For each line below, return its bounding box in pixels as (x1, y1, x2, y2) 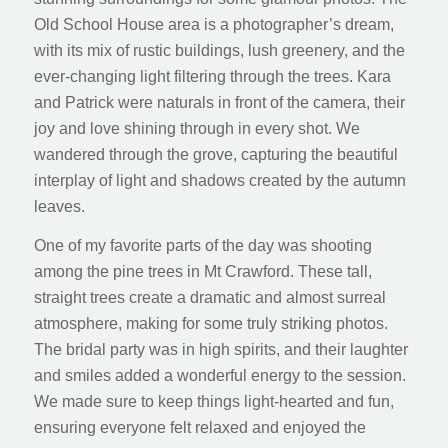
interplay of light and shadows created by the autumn (33, 171, 406, 189)
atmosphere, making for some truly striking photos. (33, 315, 388, 333)
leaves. (33, 197, 85, 215)
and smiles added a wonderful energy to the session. (33, 367, 406, 385)
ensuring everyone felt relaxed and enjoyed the (33, 419, 366, 437)
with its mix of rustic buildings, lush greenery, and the (33, 41, 405, 59)
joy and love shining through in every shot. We (33, 119, 360, 137)
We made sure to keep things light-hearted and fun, (33, 393, 394, 411)
